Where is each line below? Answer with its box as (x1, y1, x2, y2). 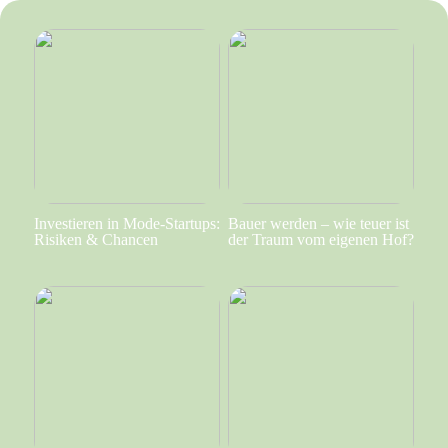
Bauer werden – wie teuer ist (227, 214, 409, 232)
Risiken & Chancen (33, 230, 158, 248)
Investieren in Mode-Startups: (33, 214, 220, 232)
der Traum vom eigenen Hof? (227, 230, 414, 248)
